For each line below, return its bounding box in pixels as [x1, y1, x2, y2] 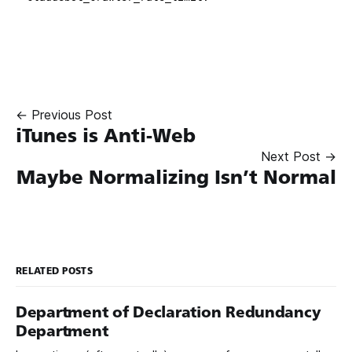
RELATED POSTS [16, 264, 93, 277]
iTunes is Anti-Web [16, 123, 196, 147]
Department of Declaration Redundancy [16, 302, 321, 321]
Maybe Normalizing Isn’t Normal [16, 165, 336, 189]
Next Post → [261, 148, 336, 164]
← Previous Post [16, 106, 112, 123]
